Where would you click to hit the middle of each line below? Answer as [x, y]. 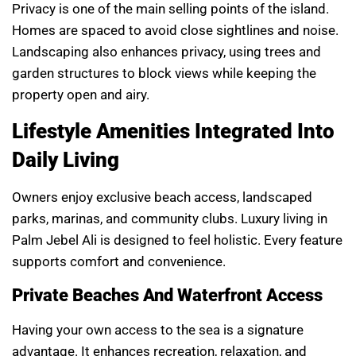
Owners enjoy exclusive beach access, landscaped [162, 197]
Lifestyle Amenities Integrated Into [173, 132]
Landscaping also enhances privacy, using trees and [166, 51]
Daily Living [66, 160]
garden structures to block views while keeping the [164, 73]
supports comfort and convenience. [119, 262]
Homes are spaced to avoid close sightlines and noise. [175, 30]
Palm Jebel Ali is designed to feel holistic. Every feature [177, 240]
